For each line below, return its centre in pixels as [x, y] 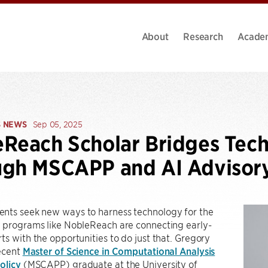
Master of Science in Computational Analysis [119, 251]
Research [203, 36]
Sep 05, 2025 [57, 124]
